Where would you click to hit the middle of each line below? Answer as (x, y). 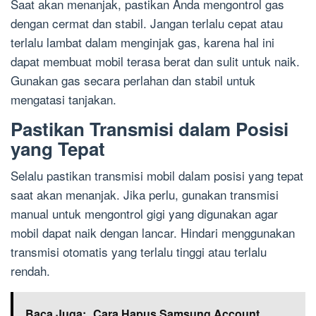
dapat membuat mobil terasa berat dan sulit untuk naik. (155, 61)
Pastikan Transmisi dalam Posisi (150, 128)
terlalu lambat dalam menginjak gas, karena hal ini (142, 42)
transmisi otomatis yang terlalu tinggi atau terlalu (139, 251)
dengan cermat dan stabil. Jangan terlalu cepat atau (147, 23)
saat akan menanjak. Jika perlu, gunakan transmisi (145, 194)
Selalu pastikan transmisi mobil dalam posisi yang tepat (157, 175)
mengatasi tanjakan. (63, 99)
